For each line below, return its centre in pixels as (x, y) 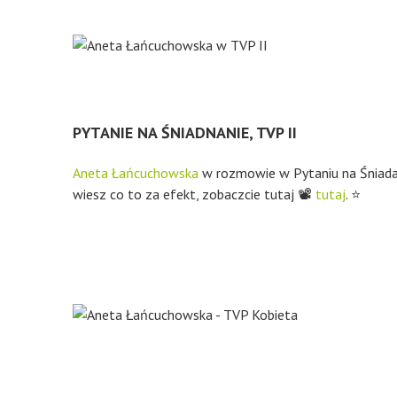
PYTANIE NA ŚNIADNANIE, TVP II (185, 132)
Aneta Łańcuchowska (136, 173)
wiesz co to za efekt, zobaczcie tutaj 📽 (194, 194)
